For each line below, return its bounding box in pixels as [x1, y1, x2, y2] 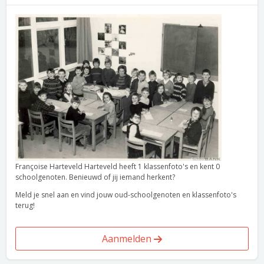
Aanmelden [102, 232, 154, 245]
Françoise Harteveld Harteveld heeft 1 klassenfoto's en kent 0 [15, 161, 220, 171]
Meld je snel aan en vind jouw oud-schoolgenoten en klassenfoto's [15, 190, 236, 200]
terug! [15, 200, 35, 210]
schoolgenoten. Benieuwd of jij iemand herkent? [15, 172, 175, 182]
